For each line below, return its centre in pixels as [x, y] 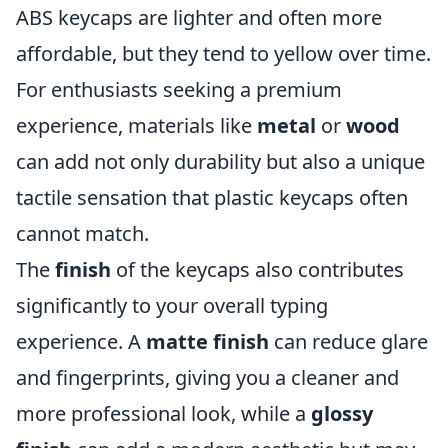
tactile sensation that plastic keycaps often [212, 197]
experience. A [81, 341]
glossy [342, 413]
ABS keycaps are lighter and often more [199, 17]
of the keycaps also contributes [257, 269]
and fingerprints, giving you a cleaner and [207, 377]
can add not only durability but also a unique [220, 161]
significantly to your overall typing [172, 305]
